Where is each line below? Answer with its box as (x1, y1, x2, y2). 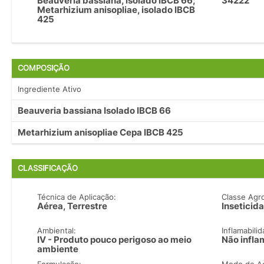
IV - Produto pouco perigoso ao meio (37, 234, 192, 246)
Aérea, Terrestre (37, 200, 108, 212)
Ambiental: (37, 226, 77, 236)
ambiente (37, 243, 79, 255)
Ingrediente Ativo (18, 84, 81, 94)
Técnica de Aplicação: (37, 192, 117, 202)
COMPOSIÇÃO (18, 63, 70, 72)
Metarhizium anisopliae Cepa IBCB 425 (18, 126, 183, 138)
